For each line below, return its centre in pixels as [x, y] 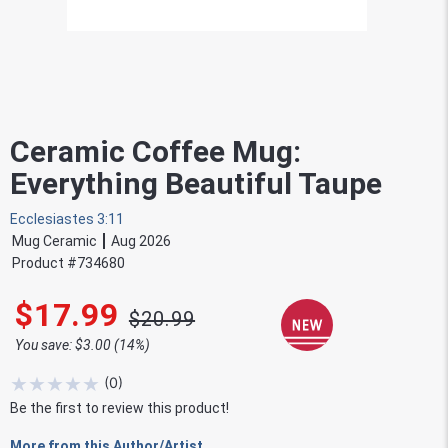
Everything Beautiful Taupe [196, 183]
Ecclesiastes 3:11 [67, 219]
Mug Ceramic [54, 241]
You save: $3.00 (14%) [82, 345]
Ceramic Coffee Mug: [155, 151]
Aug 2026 [141, 241]
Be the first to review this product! [119, 407]
